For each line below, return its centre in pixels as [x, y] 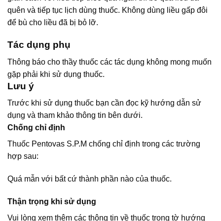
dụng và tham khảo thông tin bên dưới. [75, 115]
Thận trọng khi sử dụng [52, 201]
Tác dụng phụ [39, 45]
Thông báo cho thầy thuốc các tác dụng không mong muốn [110, 62]
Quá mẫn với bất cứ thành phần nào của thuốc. [90, 179]
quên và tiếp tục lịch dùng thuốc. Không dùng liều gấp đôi [108, 10]
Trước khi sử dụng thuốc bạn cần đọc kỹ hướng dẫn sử [104, 103]
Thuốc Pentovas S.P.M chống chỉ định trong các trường [104, 144]
